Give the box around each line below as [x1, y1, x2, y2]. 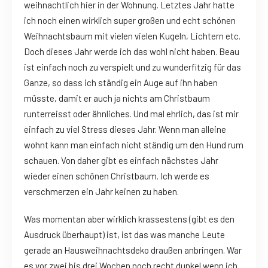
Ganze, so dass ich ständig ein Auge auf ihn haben [24, 77, 218, 89]
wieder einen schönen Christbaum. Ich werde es [24, 170, 209, 182]
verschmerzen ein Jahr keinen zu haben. [24, 186, 179, 197]
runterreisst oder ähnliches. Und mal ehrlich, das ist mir [24, 108, 239, 120]
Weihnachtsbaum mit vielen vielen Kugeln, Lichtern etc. [24, 31, 240, 42]
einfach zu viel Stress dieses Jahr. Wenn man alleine [24, 124, 226, 135]
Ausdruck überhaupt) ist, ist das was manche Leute [24, 229, 225, 240]
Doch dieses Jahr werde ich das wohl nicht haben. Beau [24, 46, 239, 57]
